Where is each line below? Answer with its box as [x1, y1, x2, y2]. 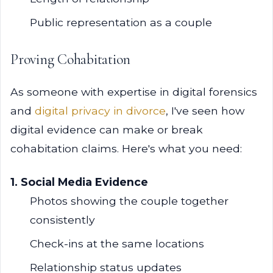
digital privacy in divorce [35, 104, 166, 117]
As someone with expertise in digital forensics [10, 85, 257, 98]
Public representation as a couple [30, 16, 212, 29]
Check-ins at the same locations [30, 237, 204, 250]
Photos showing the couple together [30, 194, 229, 207]
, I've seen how [166, 104, 244, 117]
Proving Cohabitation [10, 51, 131, 68]
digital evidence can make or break [10, 123, 203, 136]
